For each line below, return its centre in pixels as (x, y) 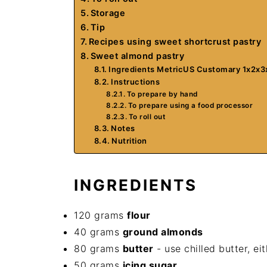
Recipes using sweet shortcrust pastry (175, 41)
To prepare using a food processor (190, 105)
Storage (108, 13)
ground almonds (163, 232)
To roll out (147, 117)
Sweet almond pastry (137, 56)
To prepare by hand (162, 94)
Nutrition (129, 141)
